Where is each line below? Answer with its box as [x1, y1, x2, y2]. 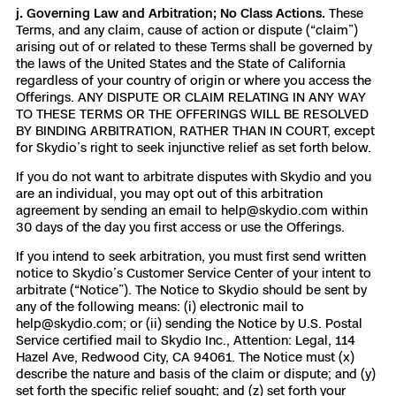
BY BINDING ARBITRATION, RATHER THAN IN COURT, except [16, 123, 375, 138]
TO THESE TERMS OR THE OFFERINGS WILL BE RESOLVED [16, 106, 369, 121]
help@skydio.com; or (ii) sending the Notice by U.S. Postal [16, 316, 362, 331]
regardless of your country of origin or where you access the [16, 72, 371, 88]
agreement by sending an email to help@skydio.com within [16, 202, 368, 217]
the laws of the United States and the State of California [16, 56, 346, 71]
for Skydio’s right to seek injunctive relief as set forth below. [16, 140, 371, 155]
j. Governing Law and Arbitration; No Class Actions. [16, 5, 329, 20]
